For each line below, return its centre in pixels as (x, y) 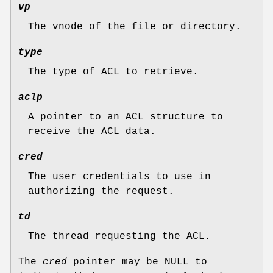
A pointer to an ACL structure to (126, 117)
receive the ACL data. (92, 131)
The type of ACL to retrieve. (113, 72)
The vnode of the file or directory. (135, 27)
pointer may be (116, 262)
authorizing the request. (101, 191)
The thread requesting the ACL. (119, 236)
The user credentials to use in (119, 176)
